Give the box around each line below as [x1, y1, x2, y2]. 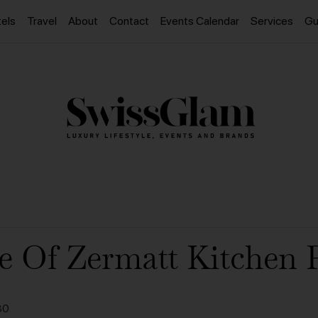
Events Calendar [160, 14, 239, 28]
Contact [109, 14, 149, 28]
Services [251, 14, 293, 28]
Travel [27, 14, 57, 28]
